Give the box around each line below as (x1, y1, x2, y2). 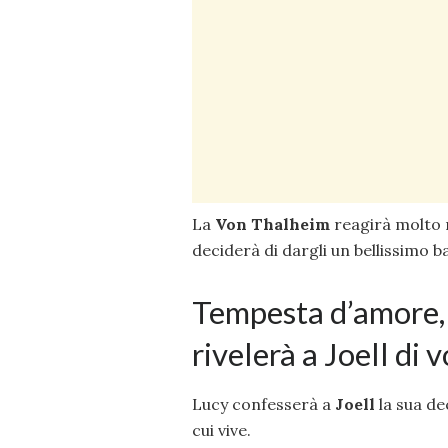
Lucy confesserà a (192, 394, 331, 415)
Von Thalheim (215, 214, 330, 235)
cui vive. (192, 420, 251, 441)
